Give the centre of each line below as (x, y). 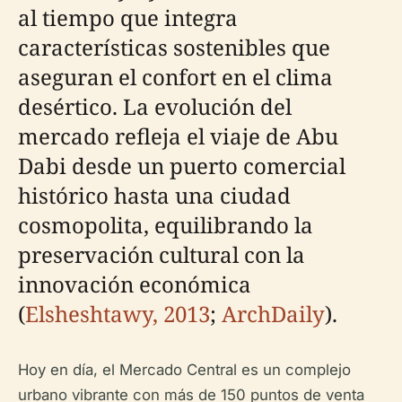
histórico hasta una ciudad (154, 195)
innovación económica (135, 284)
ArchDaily (273, 314)
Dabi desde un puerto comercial (182, 166)
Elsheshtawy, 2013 (118, 314)
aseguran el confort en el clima (175, 77)
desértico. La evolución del (155, 106)
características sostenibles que (174, 47)
